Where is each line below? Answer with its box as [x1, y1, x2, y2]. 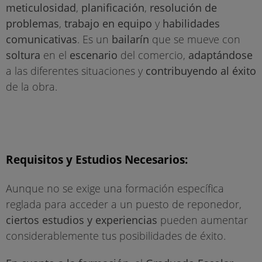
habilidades [163, 16, 220, 31]
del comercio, [118, 48, 188, 63]
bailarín [112, 32, 149, 47]
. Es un [77, 32, 112, 47]
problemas [6, 16, 59, 31]
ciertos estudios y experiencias [6, 213, 157, 227]
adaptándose [188, 48, 253, 63]
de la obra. [6, 80, 57, 94]
